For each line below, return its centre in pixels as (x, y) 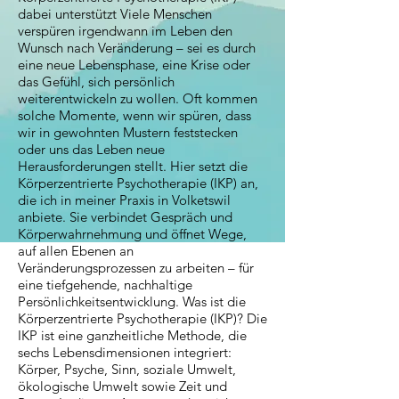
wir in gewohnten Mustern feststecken (128, 132)
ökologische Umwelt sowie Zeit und (122, 386)
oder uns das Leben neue (91, 149)
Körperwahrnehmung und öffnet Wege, (132, 233)
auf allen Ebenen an (76, 250)
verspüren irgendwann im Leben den (125, 30)
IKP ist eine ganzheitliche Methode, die (132, 335)
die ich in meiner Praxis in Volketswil (124, 199)
